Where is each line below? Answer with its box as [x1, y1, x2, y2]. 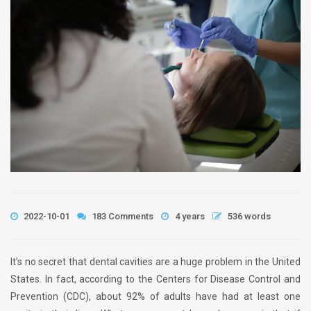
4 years [175, 211, 205, 222]
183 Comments [90, 211, 153, 222]
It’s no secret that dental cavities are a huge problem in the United [10, 256, 301, 268]
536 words [228, 211, 271, 222]
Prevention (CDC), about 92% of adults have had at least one [10, 291, 301, 303]
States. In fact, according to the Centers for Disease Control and [10, 274, 301, 285]
